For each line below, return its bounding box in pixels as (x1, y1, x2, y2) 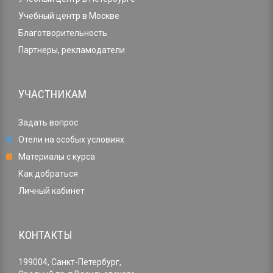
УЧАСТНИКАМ (18, 87, 87, 102)
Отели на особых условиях (18, 135, 124, 145)
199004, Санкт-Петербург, (18, 257, 121, 268)
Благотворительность (18, 28, 107, 38)
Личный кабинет (18, 186, 85, 196)
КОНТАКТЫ (18, 228, 73, 243)
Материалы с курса (18, 152, 95, 162)
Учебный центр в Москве (18, 11, 119, 21)
